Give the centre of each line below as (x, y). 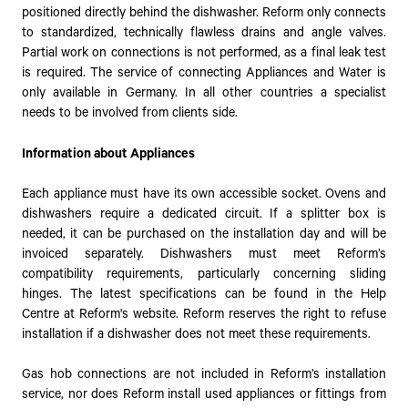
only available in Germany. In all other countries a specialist (204, 93)
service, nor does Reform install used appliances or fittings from (204, 395)
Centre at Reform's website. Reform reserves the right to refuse (204, 314)
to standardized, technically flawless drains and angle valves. (204, 33)
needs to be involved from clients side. (130, 113)
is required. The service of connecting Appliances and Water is (204, 73)
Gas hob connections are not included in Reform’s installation (204, 375)
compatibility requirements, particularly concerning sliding (204, 274)
